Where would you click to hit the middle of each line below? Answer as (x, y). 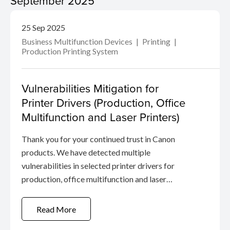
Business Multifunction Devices (78, 41)
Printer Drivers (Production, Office (103, 102)
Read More (56, 209)
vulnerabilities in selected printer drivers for (98, 166)
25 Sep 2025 (43, 27)
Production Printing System (70, 51)
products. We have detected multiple (86, 152)
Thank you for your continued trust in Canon (98, 139)
